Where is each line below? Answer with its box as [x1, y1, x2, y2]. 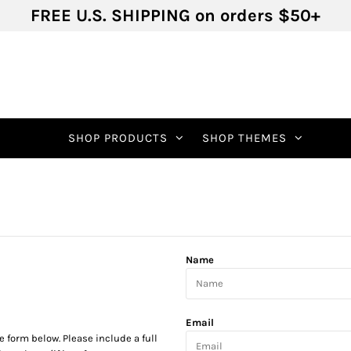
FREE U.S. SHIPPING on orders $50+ [31, 5, 320, 26]
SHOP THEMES [201, 131, 287, 146]
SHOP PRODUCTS [67, 131, 168, 146]
